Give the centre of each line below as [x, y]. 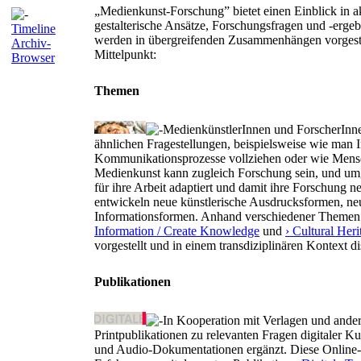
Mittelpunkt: [125, 54]
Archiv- [31, 43]
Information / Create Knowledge [177, 231]
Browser [33, 58]
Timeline [33, 29]
